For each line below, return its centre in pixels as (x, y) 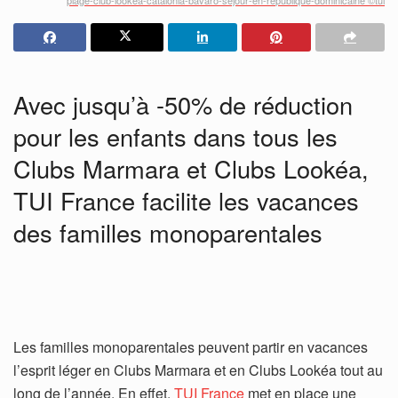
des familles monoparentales (168, 233)
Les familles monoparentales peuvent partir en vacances (191, 347)
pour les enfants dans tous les (175, 137)
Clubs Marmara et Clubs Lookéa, (191, 169)
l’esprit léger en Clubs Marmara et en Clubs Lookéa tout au (198, 370)
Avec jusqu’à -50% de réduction (183, 105)
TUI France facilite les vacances (186, 201)
